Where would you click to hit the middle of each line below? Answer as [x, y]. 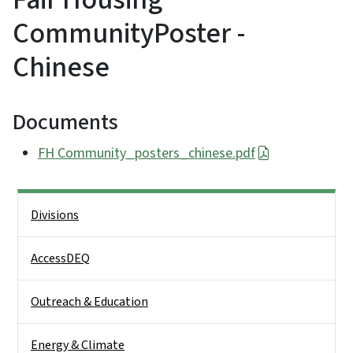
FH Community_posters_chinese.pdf [147, 154]
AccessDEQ [60, 259]
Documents [65, 123]
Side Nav [40, 204]
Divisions [55, 216]
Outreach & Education [89, 302]
